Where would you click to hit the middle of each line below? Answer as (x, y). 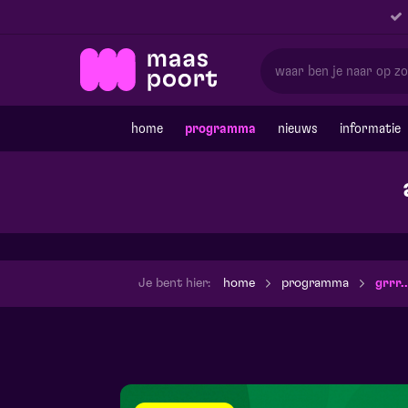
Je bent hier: (174, 283)
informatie (370, 128)
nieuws (298, 128)
